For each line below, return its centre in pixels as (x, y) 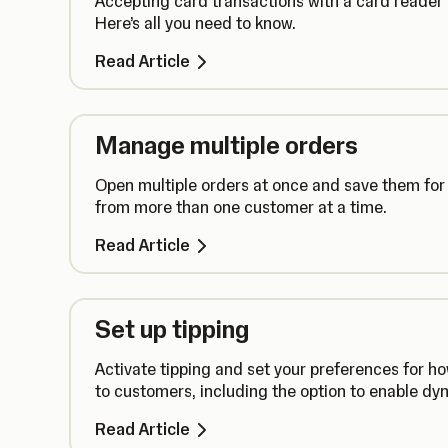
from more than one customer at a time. (241, 207)
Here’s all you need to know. (195, 23)
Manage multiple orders (226, 145)
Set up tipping (172, 329)
